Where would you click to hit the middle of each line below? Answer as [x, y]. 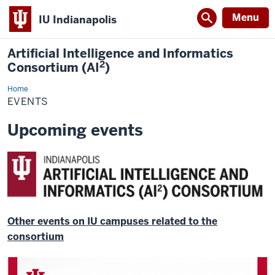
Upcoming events [75, 130]
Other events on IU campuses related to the [112, 221]
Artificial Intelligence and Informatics [120, 53]
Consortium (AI [53, 68]
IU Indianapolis [78, 19]
